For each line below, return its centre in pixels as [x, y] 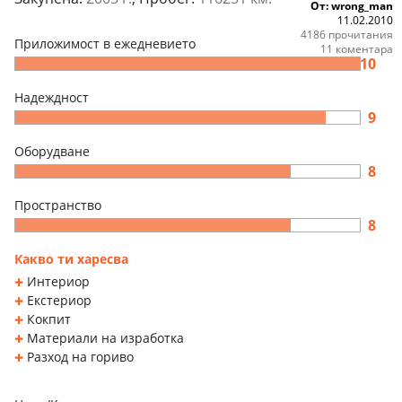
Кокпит [49, 319]
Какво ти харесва [71, 258]
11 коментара [357, 48]
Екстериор [59, 300]
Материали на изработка [105, 337]
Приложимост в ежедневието [105, 43]
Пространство [58, 205]
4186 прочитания [347, 34]
